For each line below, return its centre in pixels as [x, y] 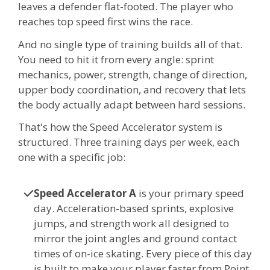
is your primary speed [190, 193]
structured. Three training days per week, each [129, 142]
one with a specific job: [72, 157]
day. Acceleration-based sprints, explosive [133, 209]
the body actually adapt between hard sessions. [132, 104]
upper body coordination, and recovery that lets [132, 89]
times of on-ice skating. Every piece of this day [143, 254]
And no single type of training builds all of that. [130, 44]
